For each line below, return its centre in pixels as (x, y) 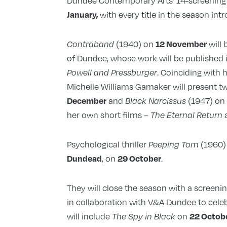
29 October (139, 159)
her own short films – (108, 115)
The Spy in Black (144, 217)
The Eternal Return (186, 115)
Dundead (84, 159)
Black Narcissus (155, 101)
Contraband (91, 44)
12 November (181, 44)
